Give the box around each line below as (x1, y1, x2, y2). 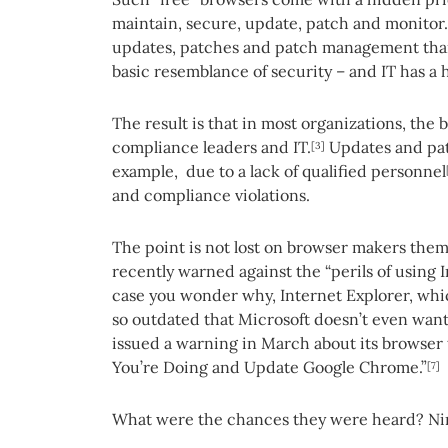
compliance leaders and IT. (112, 136, 311, 157)
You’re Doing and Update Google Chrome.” (112, 356, 427, 377)
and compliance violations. (112, 184, 310, 205)
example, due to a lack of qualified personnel (112, 160, 446, 181)
